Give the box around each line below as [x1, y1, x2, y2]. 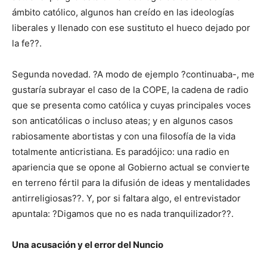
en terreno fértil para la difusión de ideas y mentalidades [12, 177, 250, 189]
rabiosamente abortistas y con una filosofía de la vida [12, 131, 235, 142]
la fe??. [12, 38, 42, 49]
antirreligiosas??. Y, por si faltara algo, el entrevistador [12, 193, 241, 204]
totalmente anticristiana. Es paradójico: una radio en [12, 146, 229, 158]
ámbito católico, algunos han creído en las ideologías [12, 7, 234, 18]
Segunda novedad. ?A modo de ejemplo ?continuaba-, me [12, 69, 254, 80]
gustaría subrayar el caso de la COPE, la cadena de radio [12, 84, 249, 96]
